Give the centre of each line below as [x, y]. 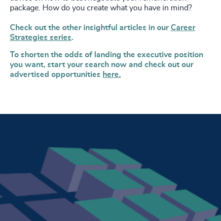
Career [183, 27]
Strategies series [41, 37]
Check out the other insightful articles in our [89, 27]
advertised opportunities [55, 74]
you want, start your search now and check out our [102, 64]
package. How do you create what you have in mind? [101, 8]
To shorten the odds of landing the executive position [107, 55]
